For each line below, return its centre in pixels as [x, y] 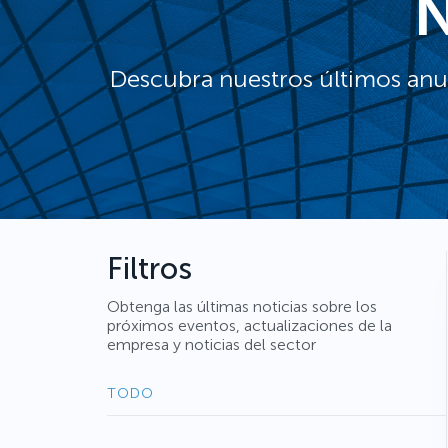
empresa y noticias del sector [211, 344]
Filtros [149, 269]
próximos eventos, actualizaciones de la [249, 325]
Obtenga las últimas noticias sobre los [242, 306]
